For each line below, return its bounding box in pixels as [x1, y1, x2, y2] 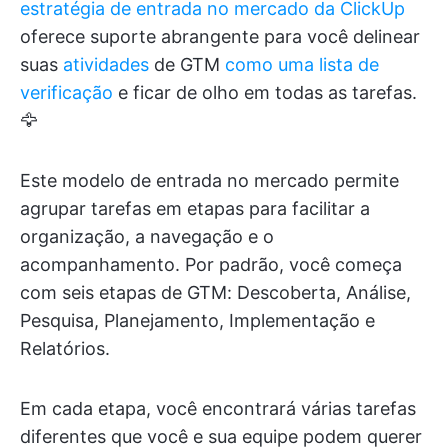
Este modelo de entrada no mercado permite [20, 170, 399, 192]
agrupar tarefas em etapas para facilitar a [20, 198, 370, 220]
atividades [63, 54, 149, 76]
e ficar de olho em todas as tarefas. [113, 82, 417, 104]
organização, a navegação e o [20, 226, 274, 248]
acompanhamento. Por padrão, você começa [20, 254, 402, 276]
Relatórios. [20, 338, 110, 360]
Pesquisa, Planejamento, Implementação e [20, 310, 375, 332]
